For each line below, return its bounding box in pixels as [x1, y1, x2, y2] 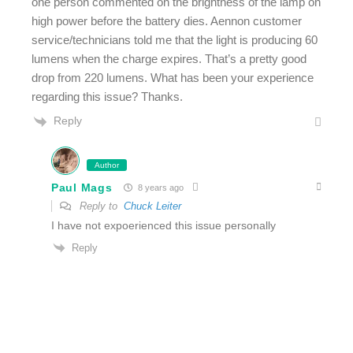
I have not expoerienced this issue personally [51, 218, 276, 232]
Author [95, 160, 119, 169]
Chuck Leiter [124, 199, 181, 212]
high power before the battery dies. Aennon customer [32, 14, 302, 28]
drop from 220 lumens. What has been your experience [32, 71, 314, 85]
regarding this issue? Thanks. [32, 90, 183, 104]
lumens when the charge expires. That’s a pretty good [32, 52, 307, 66]
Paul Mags [51, 180, 113, 194]
